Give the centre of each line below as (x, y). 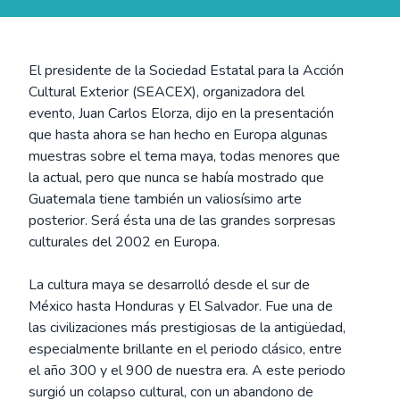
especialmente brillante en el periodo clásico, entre (185, 349)
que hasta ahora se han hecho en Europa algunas (178, 135)
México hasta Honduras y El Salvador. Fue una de (181, 306)
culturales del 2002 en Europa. (124, 242)
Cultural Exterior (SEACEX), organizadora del (167, 92)
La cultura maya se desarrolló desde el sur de (169, 285)
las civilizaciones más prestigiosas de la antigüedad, (187, 328)
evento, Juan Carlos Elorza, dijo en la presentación (181, 113)
